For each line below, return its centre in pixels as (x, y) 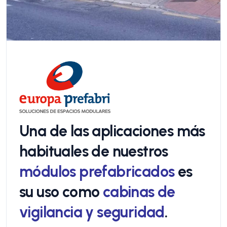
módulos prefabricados (97, 172)
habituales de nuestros (94, 152)
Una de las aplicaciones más (112, 131)
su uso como (61, 192)
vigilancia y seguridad (92, 212)
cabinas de (139, 192)
